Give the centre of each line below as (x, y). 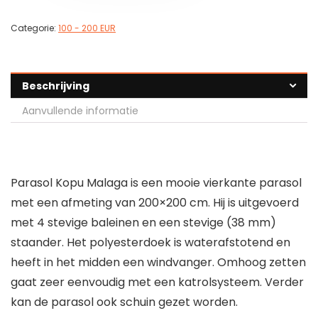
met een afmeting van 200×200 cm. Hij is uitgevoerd (155, 203)
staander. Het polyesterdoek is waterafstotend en (150, 243)
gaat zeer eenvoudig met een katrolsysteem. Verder (157, 283)
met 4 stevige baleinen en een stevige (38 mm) (143, 223)
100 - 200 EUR (87, 28)
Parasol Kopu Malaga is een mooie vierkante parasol (156, 183)
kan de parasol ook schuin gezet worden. (124, 302)
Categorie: (34, 28)
